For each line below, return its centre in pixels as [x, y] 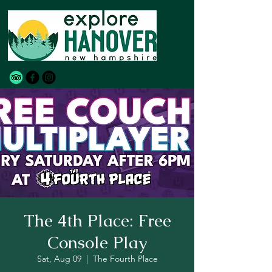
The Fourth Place [125, 259]
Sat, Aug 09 [59, 259]
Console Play [97, 242]
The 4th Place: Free [97, 220]
